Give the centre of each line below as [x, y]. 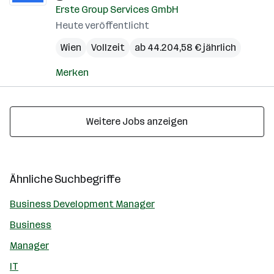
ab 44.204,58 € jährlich [185, 47]
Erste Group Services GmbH [117, 9]
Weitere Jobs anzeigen [137, 121]
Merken [72, 72]
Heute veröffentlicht [102, 25]
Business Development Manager [82, 204]
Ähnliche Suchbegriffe [65, 179]
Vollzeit [108, 47]
